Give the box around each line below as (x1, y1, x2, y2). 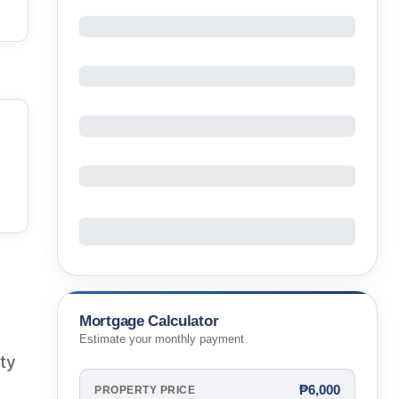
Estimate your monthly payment (79, 333, 244, 346)
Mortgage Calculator (79, 312, 219, 330)
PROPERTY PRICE (94, 384, 195, 395)
